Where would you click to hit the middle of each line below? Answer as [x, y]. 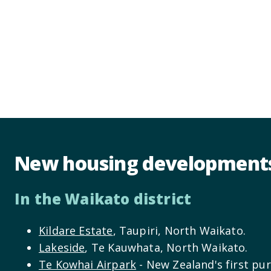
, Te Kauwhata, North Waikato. [166, 248]
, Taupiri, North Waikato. [179, 231]
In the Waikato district [103, 199]
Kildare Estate [76, 231]
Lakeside [62, 248]
